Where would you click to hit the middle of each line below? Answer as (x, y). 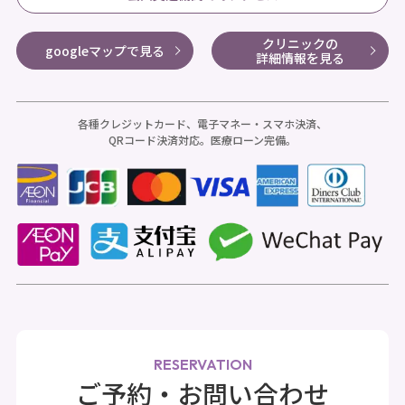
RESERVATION (202, 365)
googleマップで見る (105, 50)
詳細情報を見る (300, 57)
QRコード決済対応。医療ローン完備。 (202, 139)
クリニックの (300, 43)
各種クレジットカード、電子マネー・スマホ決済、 (202, 123)
